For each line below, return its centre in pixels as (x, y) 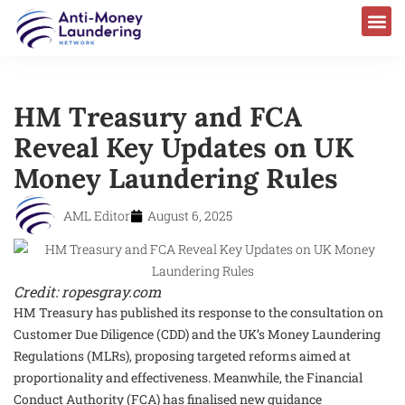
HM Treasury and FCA (158, 116)
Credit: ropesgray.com (87, 291)
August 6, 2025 (190, 215)
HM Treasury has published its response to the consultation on (198, 312)
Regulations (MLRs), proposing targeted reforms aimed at (182, 355)
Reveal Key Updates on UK (184, 147)
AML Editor (97, 215)
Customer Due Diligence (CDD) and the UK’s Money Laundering (197, 334)
